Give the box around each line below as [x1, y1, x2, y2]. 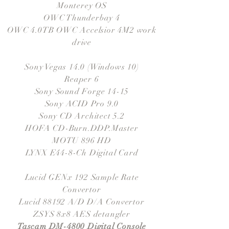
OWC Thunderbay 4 [43, 13, 120, 23]
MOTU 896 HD [52, 135, 111, 146]
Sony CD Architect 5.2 [39, 111, 125, 121]
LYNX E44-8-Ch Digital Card [25, 148, 139, 158]
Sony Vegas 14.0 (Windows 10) [25, 62, 139, 72]
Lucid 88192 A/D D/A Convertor [19, 197, 145, 207]
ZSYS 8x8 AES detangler [33, 209, 130, 219]
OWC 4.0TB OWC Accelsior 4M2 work [7, 25, 156, 35]
